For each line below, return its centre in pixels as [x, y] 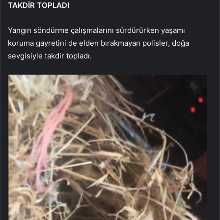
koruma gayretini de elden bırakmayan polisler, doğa [98, 43]
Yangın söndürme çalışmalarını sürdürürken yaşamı [96, 30]
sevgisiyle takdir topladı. [50, 56]
